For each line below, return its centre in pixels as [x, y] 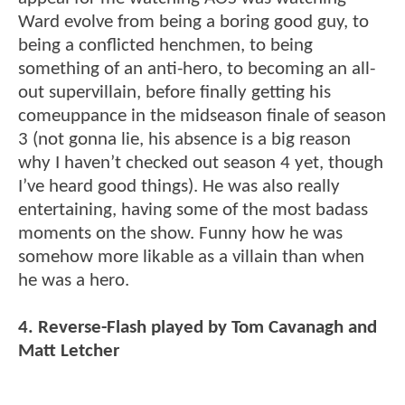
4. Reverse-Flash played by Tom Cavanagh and [198, 327]
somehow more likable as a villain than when [191, 257]
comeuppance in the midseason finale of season [202, 116]
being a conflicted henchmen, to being [165, 45]
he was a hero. [74, 280]
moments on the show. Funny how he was [180, 233]
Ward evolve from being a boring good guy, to [193, 22]
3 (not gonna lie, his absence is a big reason [184, 139]
